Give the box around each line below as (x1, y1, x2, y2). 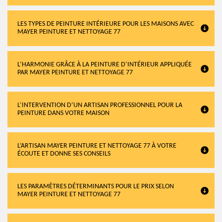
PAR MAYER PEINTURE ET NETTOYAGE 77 (17, 69, 133, 76)
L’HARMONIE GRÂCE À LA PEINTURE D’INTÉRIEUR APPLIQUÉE (17, 61, 192, 68)
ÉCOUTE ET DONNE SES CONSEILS (17, 150, 111, 158)
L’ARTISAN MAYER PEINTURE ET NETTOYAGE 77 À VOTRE (17, 142, 176, 150)
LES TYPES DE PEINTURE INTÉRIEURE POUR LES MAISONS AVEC (17, 20, 194, 28)
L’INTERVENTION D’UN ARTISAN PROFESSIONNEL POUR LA (17, 102, 182, 109)
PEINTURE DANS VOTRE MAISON (17, 110, 110, 117)
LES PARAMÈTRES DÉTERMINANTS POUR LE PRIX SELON (17, 183, 174, 190)
